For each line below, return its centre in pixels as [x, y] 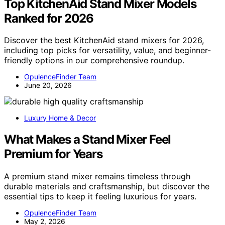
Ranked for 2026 [49, 18]
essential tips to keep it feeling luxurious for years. [100, 197]
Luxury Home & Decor [60, 118]
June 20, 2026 [48, 85]
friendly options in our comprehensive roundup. [94, 61]
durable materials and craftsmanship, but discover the [107, 187]
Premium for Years [53, 154]
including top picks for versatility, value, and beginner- [107, 50]
